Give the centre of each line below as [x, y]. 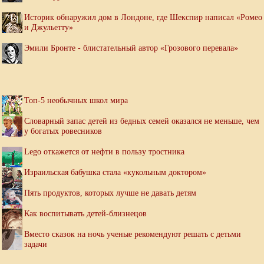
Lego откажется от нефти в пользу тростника [104, 152]
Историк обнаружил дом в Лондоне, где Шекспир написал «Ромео [143, 17]
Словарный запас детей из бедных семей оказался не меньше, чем [142, 121]
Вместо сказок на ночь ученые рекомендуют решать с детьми [133, 234]
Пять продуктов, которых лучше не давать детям [110, 193]
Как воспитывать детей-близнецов [85, 214]
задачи [36, 244]
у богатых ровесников [63, 131]
